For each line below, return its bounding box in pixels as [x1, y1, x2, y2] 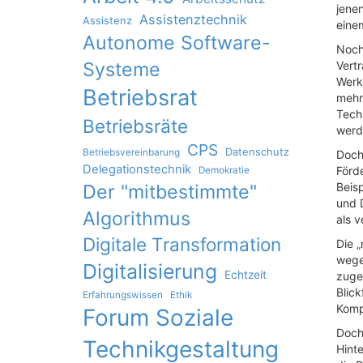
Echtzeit [224, 268, 267, 281]
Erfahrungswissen [83, 289, 163, 301]
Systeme [83, 58, 160, 81]
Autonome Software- [83, 31, 271, 54]
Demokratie [199, 164, 250, 176]
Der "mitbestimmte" [83, 180, 257, 203]
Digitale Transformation [83, 233, 281, 255]
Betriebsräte [83, 115, 188, 137]
